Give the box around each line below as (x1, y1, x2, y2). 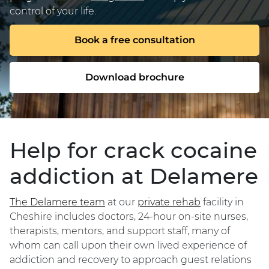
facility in (201, 196, 244, 208)
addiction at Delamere (10, 163, 258, 189)
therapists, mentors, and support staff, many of (10, 225, 230, 237)
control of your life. (10, 5, 96, 17)
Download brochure (85, 71, 184, 83)
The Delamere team (10, 196, 105, 208)
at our (105, 196, 138, 208)
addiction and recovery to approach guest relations (10, 254, 252, 265)
